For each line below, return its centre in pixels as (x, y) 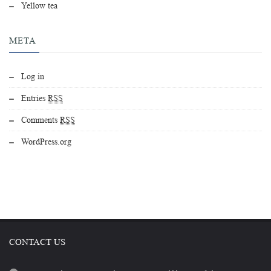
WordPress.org (46, 142)
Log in (33, 77)
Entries (34, 98)
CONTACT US (37, 243)
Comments (41, 120)
